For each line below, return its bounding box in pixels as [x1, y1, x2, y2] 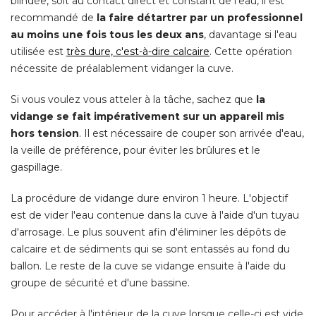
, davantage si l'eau [204, 28, 297, 41]
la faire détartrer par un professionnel [97, 11, 303, 24]
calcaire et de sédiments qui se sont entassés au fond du [11, 242, 290, 255]
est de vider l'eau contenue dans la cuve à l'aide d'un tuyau [11, 208, 299, 221]
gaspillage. [11, 160, 62, 174]
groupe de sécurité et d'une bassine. [11, 276, 190, 289]
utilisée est [11, 44, 66, 58]
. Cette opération [209, 44, 292, 58]
